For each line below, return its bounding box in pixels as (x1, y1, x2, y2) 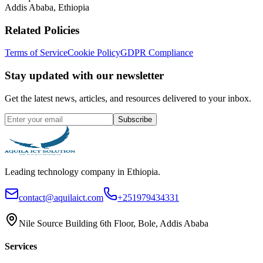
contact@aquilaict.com (19, 192, 103, 203)
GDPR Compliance (120, 48, 193, 58)
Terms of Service (5, 48, 68, 58)
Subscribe (118, 114, 152, 124)
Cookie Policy (68, 48, 120, 58)
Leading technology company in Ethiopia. (5, 166, 160, 177)
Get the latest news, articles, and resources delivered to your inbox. (5, 93, 251, 103)
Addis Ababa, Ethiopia (5, 2, 89, 12)
